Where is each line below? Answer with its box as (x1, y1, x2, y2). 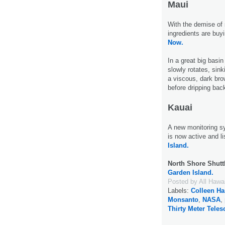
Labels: (168, 186, 191, 194)
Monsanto (168, 195, 198, 203)
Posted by (168, 177, 199, 185)
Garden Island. (168, 168, 213, 176)
